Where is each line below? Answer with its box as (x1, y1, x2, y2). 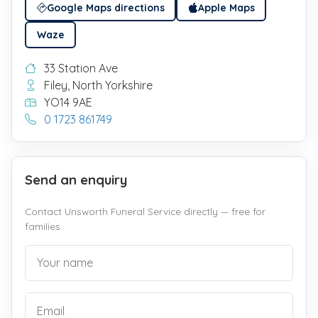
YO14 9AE (40, 95, 92, 110)
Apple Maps (197, 1, 255, 15)
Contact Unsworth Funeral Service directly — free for (25, 204, 266, 217)
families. (25, 219, 63, 232)
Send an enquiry (25, 170, 128, 188)
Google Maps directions (46, 1, 165, 15)
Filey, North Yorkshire (40, 78, 153, 93)
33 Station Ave (40, 61, 118, 76)
